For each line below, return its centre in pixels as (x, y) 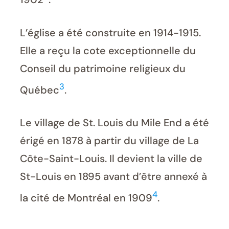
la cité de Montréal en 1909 (86, 198)
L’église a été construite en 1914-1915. (110, 32)
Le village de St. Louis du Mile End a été (114, 123)
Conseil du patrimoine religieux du (103, 68)
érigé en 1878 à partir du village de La (109, 141)
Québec (40, 90)
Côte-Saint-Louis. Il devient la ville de (111, 159)
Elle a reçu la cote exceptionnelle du (108, 50)
